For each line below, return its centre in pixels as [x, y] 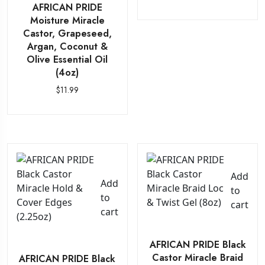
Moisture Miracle [67, 20]
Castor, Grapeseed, [67, 33]
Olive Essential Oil [67, 59]
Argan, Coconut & [67, 46]
